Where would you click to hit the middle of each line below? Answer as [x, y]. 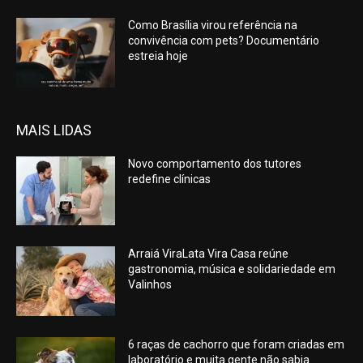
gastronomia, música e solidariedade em [232, 269]
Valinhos [150, 285]
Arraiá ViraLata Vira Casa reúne [209, 254]
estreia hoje [158, 56]
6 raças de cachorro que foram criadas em [237, 344]
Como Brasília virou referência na [213, 25]
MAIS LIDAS [54, 130]
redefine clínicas [170, 179]
